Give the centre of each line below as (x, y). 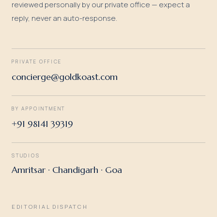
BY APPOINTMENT (39, 108)
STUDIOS (26, 155)
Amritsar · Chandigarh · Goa (67, 170)
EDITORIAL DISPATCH (50, 206)
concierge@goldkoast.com (65, 77)
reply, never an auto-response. (64, 18)
